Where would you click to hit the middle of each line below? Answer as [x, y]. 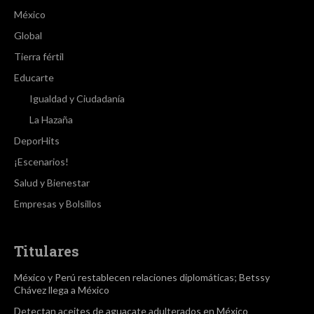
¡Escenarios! [41, 161]
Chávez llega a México [62, 289]
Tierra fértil [39, 56]
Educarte [34, 77]
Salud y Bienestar [52, 182]
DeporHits [37, 140]
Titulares [47, 251]
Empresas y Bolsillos [58, 203]
